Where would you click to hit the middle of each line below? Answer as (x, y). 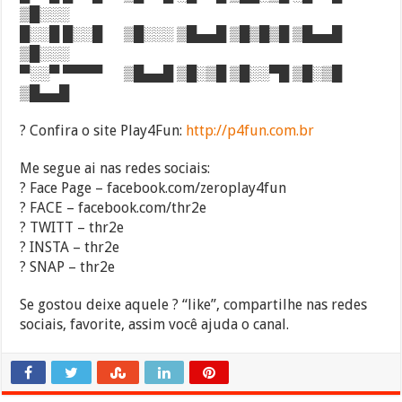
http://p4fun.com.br (250, 130)
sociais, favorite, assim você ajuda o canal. (155, 324)
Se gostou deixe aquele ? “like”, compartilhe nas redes (194, 304)
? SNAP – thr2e (68, 267)
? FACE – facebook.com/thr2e (114, 207)
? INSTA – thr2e (70, 247)
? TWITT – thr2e (72, 227)
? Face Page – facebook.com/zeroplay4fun (153, 188)
